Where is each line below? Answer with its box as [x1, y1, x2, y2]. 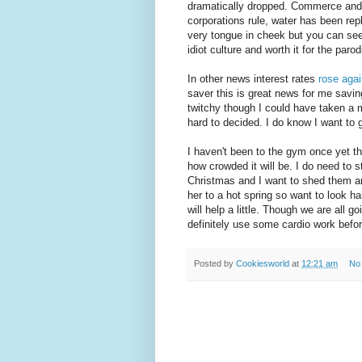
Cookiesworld [236, 259, 289, 269]
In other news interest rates [187, 73, 318, 86]
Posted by [194, 259, 236, 269]
